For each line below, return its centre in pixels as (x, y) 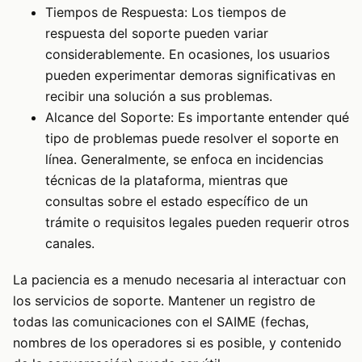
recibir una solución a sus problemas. (159, 97)
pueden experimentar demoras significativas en (190, 76)
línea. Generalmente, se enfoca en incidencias (184, 160)
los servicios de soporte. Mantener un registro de (164, 300)
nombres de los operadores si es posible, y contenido (177, 342)
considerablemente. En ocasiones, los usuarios (187, 55)
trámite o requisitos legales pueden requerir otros (197, 223)
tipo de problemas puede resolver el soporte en (192, 139)
